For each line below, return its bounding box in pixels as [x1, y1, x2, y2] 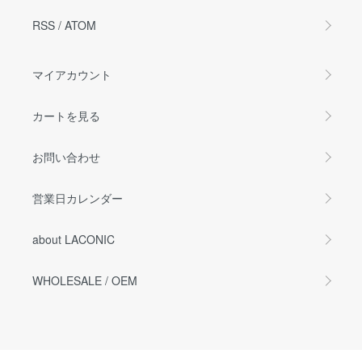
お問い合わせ [32, 148, 100, 165]
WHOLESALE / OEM [32, 271, 137, 288]
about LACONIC [32, 230, 115, 247]
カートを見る [32, 107, 100, 124]
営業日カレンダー [32, 189, 123, 206]
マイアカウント [32, 65, 112, 82]
